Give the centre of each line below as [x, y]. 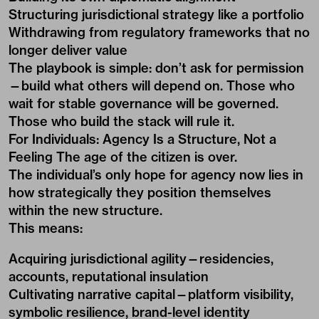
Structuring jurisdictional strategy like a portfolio [156, 15]
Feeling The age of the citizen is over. [123, 157]
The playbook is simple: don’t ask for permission [156, 68]
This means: [46, 228]
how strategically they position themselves [140, 193]
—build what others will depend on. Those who [152, 86]
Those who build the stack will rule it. [121, 121]
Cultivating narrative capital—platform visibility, [151, 294]
